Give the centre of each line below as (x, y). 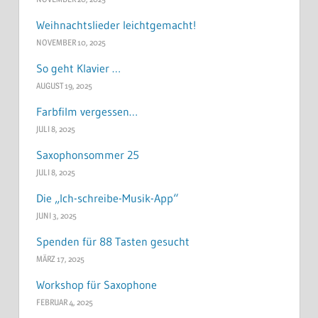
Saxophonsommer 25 (87, 155)
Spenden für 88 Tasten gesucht (113, 242)
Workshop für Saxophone (96, 285)
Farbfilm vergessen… (87, 112)
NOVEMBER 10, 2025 (71, 43)
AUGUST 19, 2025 (64, 86)
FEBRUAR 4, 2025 (64, 302)
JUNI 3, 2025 (56, 216)
